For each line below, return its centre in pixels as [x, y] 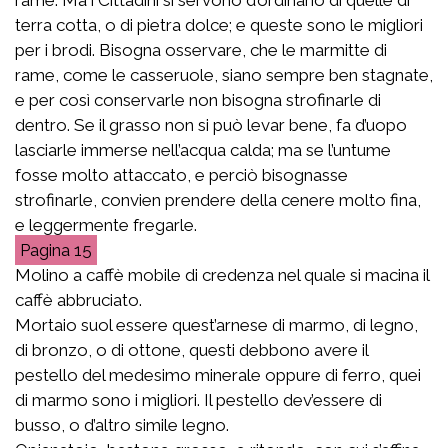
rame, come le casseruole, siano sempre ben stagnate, [224, 74]
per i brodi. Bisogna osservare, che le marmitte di [201, 49]
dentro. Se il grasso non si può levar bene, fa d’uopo [211, 124]
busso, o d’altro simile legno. [122, 424]
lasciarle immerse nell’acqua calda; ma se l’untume [203, 149]
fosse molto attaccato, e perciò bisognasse [181, 174]
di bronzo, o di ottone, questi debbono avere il [191, 349]
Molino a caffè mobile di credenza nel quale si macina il [222, 274]
